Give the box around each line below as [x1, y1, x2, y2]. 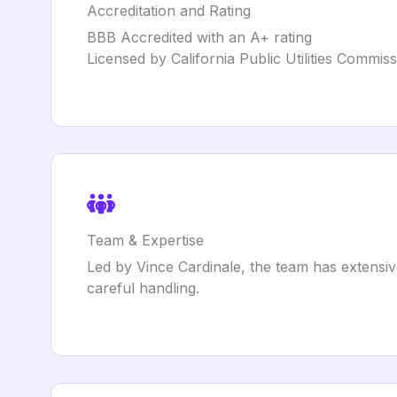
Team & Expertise [87, 231, 204, 249]
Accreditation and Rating [87, 2, 251, 19]
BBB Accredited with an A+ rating [87, 28, 312, 46]
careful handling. [87, 279, 199, 297]
